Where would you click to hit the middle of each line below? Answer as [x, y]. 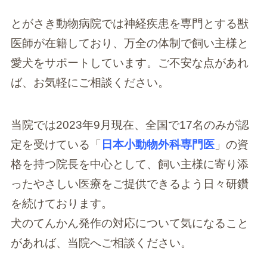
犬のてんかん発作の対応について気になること [129, 223]
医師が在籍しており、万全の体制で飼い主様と [129, 44]
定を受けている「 [56, 144]
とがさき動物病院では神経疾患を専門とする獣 [129, 24]
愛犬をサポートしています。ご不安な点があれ [129, 63]
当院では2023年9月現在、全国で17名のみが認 [130, 125]
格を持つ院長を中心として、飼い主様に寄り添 [129, 164]
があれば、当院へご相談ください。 [101, 243]
